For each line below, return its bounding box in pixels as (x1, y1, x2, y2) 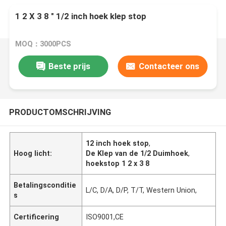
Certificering (14, 212, 60, 221)
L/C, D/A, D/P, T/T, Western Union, (86, 186, 197, 194)
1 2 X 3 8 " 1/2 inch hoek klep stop (15, 11, 147, 22)
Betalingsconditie (14, 181, 77, 189)
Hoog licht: (14, 149, 52, 157)
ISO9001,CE (86, 212, 124, 221)
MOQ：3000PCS (15, 40, 72, 48)
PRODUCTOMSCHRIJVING (9, 106, 111, 117)
